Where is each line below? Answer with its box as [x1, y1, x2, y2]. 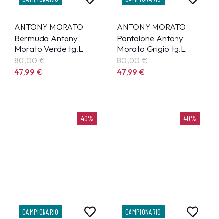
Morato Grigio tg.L [117, 43, 186, 54]
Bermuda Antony [14, 32, 78, 43]
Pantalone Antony [117, 32, 183, 43]
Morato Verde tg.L [14, 43, 83, 54]
